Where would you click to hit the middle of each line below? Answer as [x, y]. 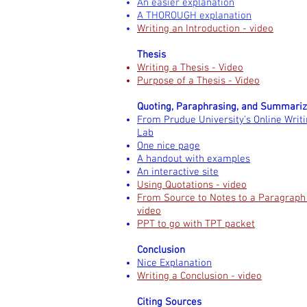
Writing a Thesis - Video [190, 68]
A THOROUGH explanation [194, 16]
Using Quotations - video [192, 185]
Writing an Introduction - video [205, 29]
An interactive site [178, 172]
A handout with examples [194, 159]
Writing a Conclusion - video [199, 276]
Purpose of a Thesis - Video [198, 81]
